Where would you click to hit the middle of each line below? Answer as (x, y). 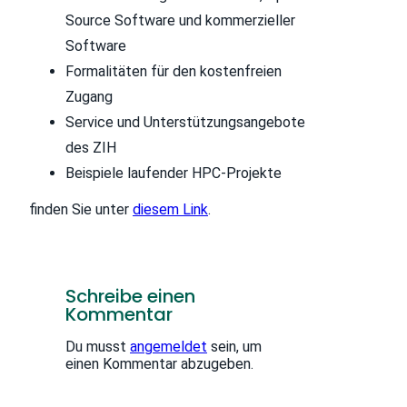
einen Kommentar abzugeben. (159, 364)
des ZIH (91, 148)
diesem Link (170, 210)
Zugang (89, 97)
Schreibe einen (130, 297)
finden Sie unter (81, 210)
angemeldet (169, 347)
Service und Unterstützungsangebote (185, 123)
